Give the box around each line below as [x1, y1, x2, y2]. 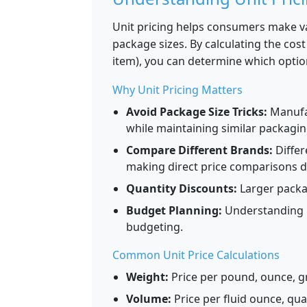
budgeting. [126, 219, 183, 235]
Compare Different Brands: [126, 143, 273, 158]
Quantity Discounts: [126, 181, 237, 197]
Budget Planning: [126, 203, 222, 219]
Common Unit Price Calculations [112, 247, 280, 263]
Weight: [126, 269, 169, 285]
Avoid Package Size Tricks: [126, 104, 267, 120]
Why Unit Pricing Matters [112, 82, 243, 98]
